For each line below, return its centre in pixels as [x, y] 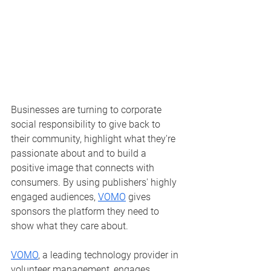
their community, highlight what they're [94, 139]
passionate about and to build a [80, 153]
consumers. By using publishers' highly [95, 182]
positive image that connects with [84, 168]
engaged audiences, [54, 197]
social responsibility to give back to [87, 124]
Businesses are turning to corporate [87, 109]
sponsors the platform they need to [86, 211]
